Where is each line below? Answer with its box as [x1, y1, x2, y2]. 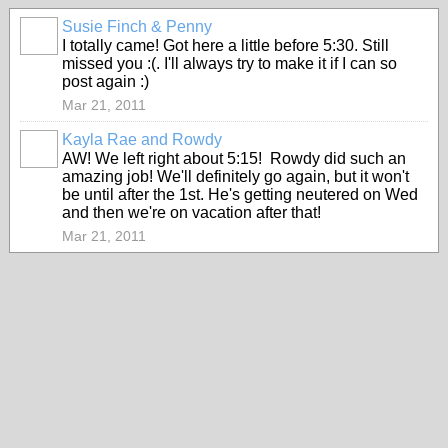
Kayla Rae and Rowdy [62, 131, 222, 148]
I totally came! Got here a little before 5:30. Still [62, 37, 389, 54]
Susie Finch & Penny [62, 18, 212, 35]
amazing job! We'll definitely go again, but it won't [62, 168, 409, 185]
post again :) [62, 73, 149, 90]
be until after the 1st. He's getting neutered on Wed [62, 186, 418, 203]
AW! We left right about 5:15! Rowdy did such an [62, 150, 406, 167]
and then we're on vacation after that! [62, 204, 321, 221]
